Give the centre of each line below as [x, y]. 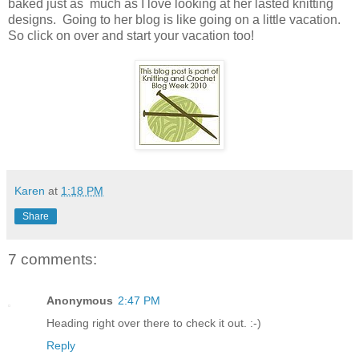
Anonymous [80, 301]
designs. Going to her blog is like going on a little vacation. [176, 19]
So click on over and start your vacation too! [131, 35]
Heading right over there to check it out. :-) [154, 323]
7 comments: [52, 259]
